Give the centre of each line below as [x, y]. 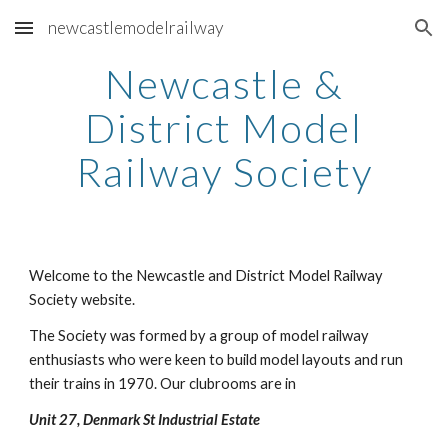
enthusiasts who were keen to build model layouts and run [216, 359]
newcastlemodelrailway [135, 27]
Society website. [82, 299]
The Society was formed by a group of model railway [199, 335]
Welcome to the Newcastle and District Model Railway [206, 275]
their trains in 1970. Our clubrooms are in [163, 383]
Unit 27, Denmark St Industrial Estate [145, 419]
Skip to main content [87, 37]
